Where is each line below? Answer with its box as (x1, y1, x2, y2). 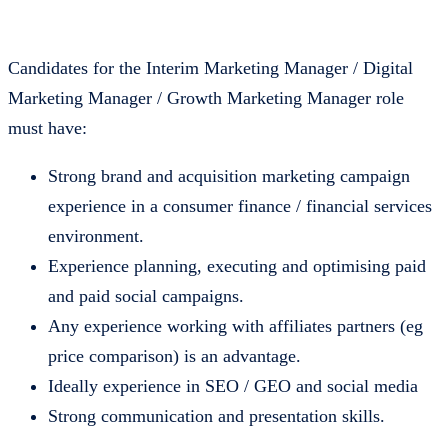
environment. (48, 226, 144, 247)
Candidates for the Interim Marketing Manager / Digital (8, 58, 413, 79)
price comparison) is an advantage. (48, 346, 301, 367)
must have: (8, 118, 87, 139)
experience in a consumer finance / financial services (48, 196, 432, 217)
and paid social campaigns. (48, 286, 244, 307)
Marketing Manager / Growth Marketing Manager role (8, 88, 404, 109)
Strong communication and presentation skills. (48, 406, 385, 427)
